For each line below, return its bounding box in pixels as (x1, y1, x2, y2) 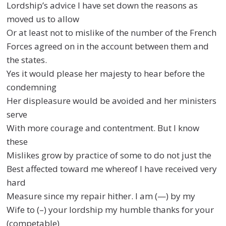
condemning (7, 81, 57, 93)
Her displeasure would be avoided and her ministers (7, 94, 217, 106)
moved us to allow (7, 13, 80, 25)
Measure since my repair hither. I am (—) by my (7, 190, 196, 202)
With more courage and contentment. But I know (7, 122, 200, 134)
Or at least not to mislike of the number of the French (7, 26, 217, 38)
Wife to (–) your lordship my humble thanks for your (7, 203, 214, 215)
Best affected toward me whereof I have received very (7, 162, 217, 175)
